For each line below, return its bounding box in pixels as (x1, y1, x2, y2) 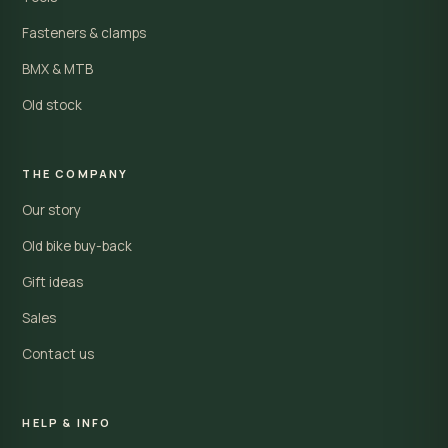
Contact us (22, 345, 95, 363)
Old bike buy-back (22, 237, 133, 255)
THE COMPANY (22, 166, 129, 181)
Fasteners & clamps (22, 24, 147, 42)
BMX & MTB (22, 60, 94, 78)
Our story (22, 201, 82, 219)
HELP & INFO (22, 415, 112, 430)
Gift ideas (22, 273, 84, 291)
